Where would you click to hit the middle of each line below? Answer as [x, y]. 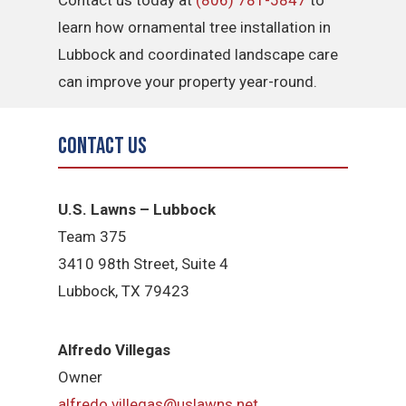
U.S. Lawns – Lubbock [137, 209]
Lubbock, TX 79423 [124, 290]
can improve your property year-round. [188, 82]
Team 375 [93, 236]
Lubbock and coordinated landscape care [198, 55]
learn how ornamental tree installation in [195, 28]
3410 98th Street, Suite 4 [144, 263]
